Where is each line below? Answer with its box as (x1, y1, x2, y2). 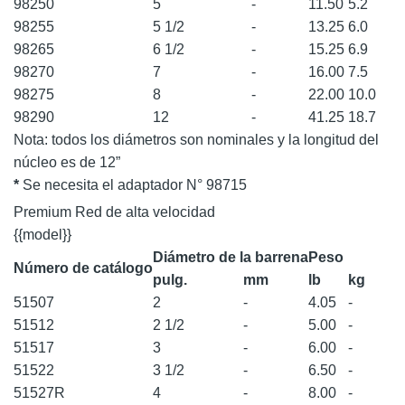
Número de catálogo (14, 259, 153, 276)
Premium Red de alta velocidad (14, 203, 215, 220)
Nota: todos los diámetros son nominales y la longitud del (14, 131, 379, 147)
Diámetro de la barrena (153, 249, 308, 265)
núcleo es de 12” (14, 154, 120, 170)
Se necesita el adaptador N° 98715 (19, 176, 247, 193)
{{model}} (14, 226, 71, 242)
